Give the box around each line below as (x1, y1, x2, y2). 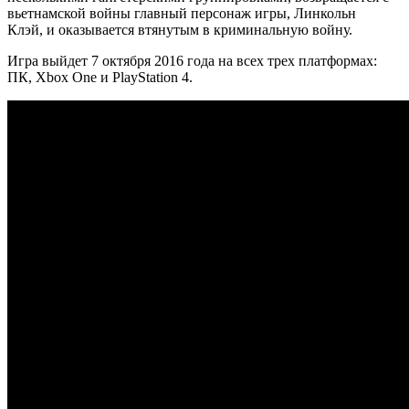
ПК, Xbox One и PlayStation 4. (7, 68, 193, 85)
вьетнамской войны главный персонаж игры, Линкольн (7, 5, 356, 21)
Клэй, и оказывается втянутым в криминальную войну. (7, 21, 352, 37)
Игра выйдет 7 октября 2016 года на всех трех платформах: (7, 52, 377, 68)
